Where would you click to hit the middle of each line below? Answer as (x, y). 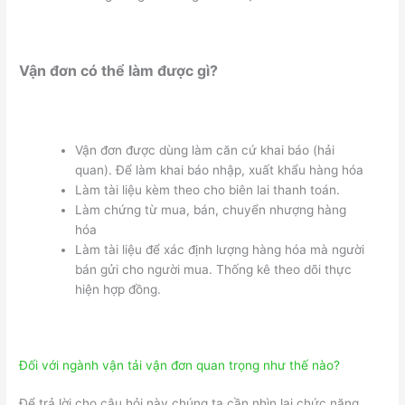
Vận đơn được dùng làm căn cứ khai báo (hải (204, 151)
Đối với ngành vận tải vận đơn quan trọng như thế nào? (180, 365)
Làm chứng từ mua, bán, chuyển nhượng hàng (210, 210)
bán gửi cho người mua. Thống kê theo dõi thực (213, 270)
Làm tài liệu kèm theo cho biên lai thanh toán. (207, 190)
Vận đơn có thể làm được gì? (119, 70)
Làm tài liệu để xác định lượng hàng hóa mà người (219, 250)
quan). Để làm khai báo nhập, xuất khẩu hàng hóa (219, 170)
